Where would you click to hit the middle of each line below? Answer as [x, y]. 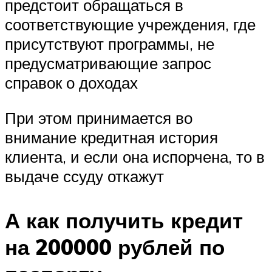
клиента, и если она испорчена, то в [135, 156]
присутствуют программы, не [110, 44]
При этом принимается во [99, 117]
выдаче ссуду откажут [84, 176]
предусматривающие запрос [108, 63]
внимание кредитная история [111, 137]
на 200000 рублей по [115, 247]
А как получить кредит [124, 220]
